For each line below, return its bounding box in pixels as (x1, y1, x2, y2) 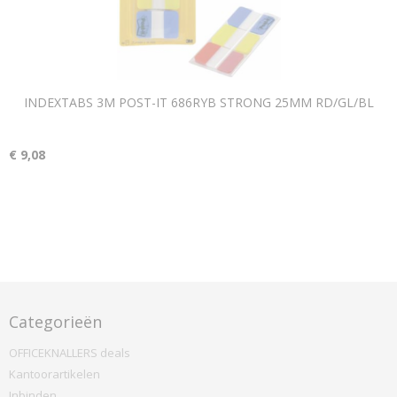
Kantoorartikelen (9, 366, 100, 382)
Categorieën (9, 311, 102, 332)
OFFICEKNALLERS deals (9, 345, 130, 361)
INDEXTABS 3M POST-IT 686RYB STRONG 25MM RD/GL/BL (23, 94, 374, 111)
